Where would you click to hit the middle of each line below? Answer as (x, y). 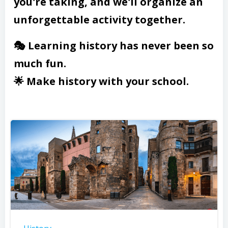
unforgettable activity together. (99, 19)
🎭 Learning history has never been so (114, 45)
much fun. (40, 63)
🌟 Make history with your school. (101, 81)
